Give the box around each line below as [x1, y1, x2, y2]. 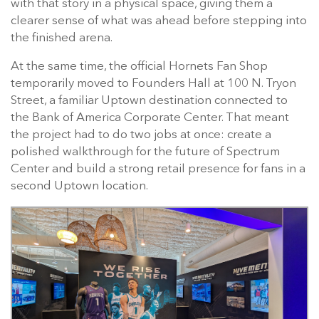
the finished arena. [11, 31, 113, 44]
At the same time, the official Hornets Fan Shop [11, 60, 268, 73]
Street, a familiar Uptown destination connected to [11, 94, 288, 107]
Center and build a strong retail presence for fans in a [11, 162, 305, 175]
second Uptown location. [11, 179, 148, 192]
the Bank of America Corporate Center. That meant [11, 111, 289, 124]
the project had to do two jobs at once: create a [11, 128, 271, 141]
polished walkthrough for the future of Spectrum [11, 145, 280, 158]
